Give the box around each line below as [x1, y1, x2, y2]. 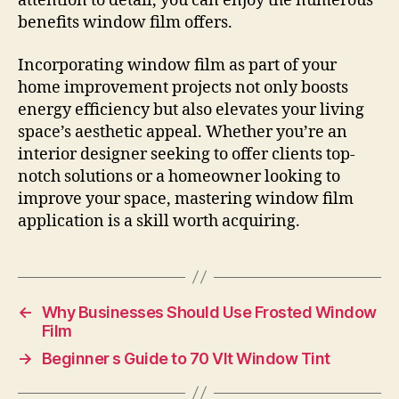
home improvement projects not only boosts [18, 77, 348, 98]
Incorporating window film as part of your [18, 54, 337, 76]
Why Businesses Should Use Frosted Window [41, 302, 377, 322]
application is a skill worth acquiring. [18, 210, 300, 232]
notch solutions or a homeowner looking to [18, 166, 340, 187]
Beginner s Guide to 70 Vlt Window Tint [41, 348, 330, 368]
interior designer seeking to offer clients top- [18, 143, 355, 165]
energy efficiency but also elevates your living [18, 99, 364, 120]
